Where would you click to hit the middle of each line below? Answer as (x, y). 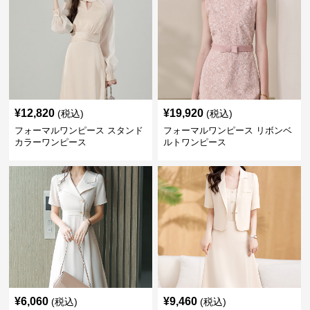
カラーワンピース (51, 142)
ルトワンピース (194, 142)
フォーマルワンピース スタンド (79, 130)
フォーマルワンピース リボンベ (227, 130)
